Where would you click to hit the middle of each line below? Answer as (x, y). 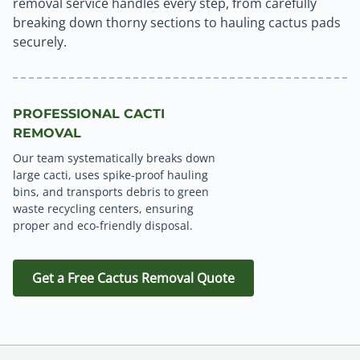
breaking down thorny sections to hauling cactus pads (177, 23)
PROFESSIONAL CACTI (89, 114)
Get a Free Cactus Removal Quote (133, 278)
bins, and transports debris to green (111, 192)
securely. (40, 42)
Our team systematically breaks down (114, 158)
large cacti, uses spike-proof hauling (110, 175)
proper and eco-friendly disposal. (103, 226)
